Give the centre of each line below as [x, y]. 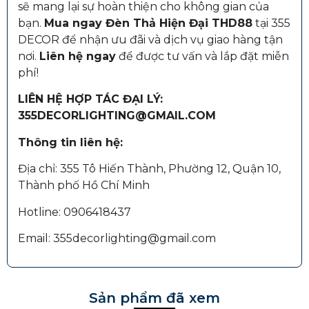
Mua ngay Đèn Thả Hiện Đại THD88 [148, 23]
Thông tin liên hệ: [70, 142]
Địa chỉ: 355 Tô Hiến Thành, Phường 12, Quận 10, [149, 169]
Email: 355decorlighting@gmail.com [117, 238]
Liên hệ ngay [78, 56]
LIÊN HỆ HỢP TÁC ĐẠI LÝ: [90, 99]
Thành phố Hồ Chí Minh [84, 186]
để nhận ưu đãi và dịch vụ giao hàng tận [171, 39]
